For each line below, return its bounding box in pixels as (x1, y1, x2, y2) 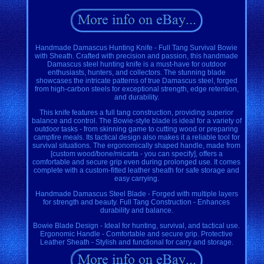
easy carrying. (114, 174, 159, 183)
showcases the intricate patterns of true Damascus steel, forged (35, 76, 237, 85)
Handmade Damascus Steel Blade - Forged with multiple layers (35, 189, 238, 198)
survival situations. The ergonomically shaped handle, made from (32, 141, 241, 150)
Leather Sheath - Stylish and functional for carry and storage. (39, 237, 233, 246)
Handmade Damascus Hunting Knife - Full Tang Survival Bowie (35, 43, 238, 52)
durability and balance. (100, 206, 173, 214)
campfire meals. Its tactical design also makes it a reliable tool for (33, 133, 240, 141)
